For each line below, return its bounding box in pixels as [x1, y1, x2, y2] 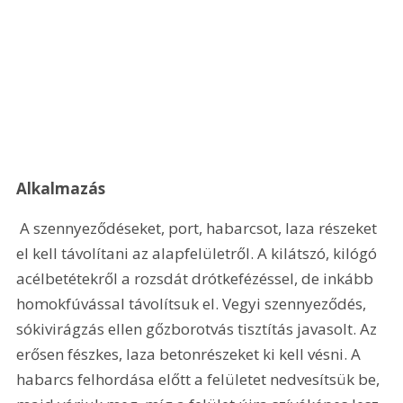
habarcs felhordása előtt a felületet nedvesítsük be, [16, 368, 384, 390]
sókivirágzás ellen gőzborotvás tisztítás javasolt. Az [16, 318, 381, 339]
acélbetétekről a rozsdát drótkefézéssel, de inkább [16, 267, 378, 289]
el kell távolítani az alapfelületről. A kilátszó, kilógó [16, 242, 381, 264]
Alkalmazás [16, 178, 106, 200]
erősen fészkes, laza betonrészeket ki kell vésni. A [16, 343, 365, 364]
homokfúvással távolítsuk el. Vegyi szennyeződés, [16, 292, 371, 314]
